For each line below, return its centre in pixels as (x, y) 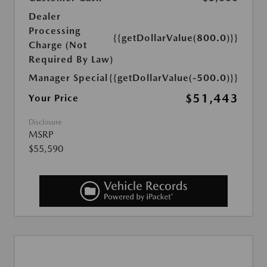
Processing (55, 30)
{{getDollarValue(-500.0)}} (174, 77)
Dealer (45, 16)
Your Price (54, 98)
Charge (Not (58, 45)
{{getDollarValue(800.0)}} (176, 38)
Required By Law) (71, 59)
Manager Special (68, 77)
